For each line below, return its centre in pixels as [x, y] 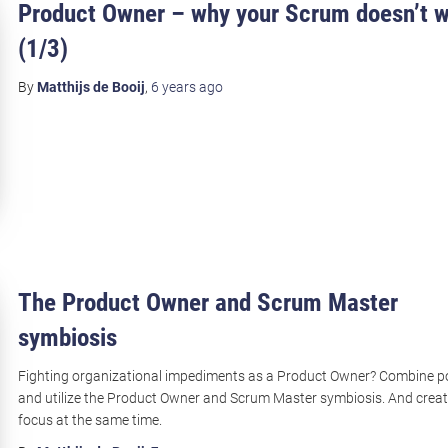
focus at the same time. [89, 419]
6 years [173, 86]
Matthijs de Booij [90, 86]
